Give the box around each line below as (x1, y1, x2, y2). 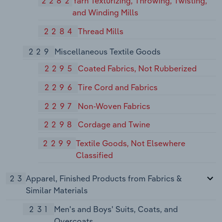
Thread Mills (78, 26, 124, 36)
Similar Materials (26, 185, 88, 196)
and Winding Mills (72, 7, 139, 17)
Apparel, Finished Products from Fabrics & (26, 173, 182, 184)
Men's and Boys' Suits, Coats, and (54, 204, 178, 215)
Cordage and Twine (78, 119, 151, 130)
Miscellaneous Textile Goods (54, 46, 161, 56)
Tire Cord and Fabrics (78, 82, 158, 92)
